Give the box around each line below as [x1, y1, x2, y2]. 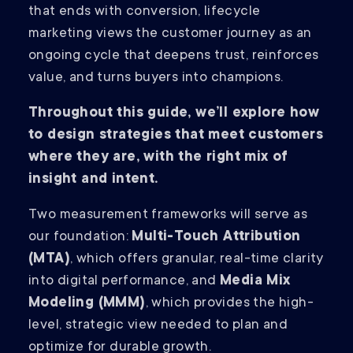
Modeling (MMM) [28, 295, 146, 312]
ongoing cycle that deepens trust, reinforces [28, 48, 319, 65]
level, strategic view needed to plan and [28, 318, 288, 334]
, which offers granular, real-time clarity [70, 251, 324, 268]
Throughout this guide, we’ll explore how [28, 106, 319, 122]
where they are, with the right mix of [28, 150, 288, 166]
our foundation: [28, 229, 132, 246]
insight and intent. [28, 172, 162, 188]
